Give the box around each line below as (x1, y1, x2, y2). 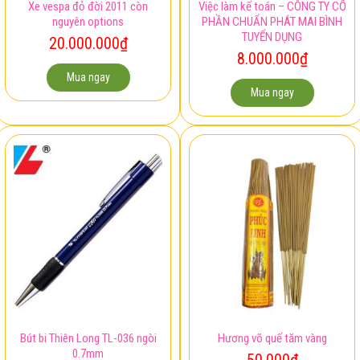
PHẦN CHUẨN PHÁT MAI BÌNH (202, 3, 342, 18)
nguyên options (52, 3, 124, 18)
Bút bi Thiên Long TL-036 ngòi (19, 320, 157, 335)
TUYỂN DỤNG (242, 18, 302, 34)
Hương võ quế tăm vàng (217, 320, 327, 335)
